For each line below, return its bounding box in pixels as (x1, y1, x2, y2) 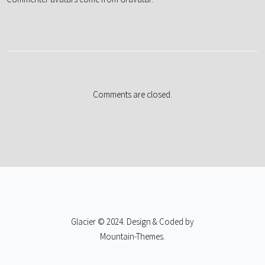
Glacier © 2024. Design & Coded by (71, 216, 194, 228)
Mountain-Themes (100, 231, 163, 243)
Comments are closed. (93, 89, 172, 101)
